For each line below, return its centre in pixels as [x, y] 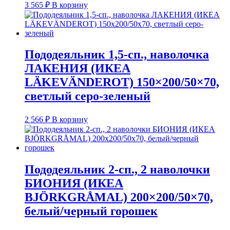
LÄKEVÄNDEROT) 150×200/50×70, [122, 82]
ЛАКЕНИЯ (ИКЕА [78, 69]
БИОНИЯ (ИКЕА [74, 184]
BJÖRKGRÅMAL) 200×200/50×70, [119, 197]
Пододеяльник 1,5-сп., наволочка [117, 55]
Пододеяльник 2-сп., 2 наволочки [117, 170]
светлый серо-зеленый [88, 96]
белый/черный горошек [91, 211]
